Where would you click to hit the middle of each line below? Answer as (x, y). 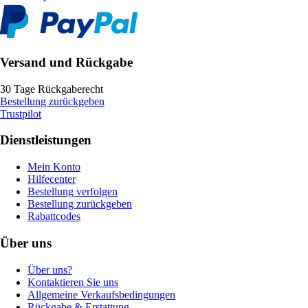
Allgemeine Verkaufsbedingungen (101, 294)
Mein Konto (54, 167)
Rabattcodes (54, 217)
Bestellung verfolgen (73, 192)
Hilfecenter (52, 179)
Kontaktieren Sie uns (73, 282)
